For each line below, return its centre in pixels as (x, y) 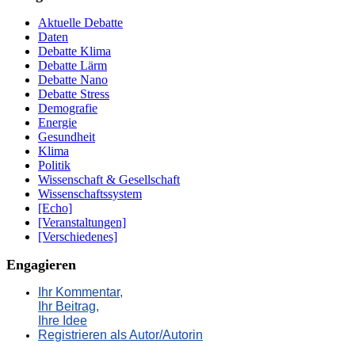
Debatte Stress (74, 94)
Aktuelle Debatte (80, 22)
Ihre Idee (63, 320)
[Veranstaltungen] (82, 222)
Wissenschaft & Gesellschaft (109, 179)
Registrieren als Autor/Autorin (120, 334)
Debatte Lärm (73, 65)
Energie (57, 122)
